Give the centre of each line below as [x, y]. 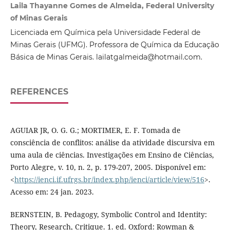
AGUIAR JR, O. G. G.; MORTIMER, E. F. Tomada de [95, 130]
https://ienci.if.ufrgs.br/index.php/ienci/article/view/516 [109, 179]
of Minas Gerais [39, 18]
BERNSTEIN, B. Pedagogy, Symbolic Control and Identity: [108, 214]
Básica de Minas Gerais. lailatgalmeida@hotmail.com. [106, 57]
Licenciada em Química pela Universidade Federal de [105, 33]
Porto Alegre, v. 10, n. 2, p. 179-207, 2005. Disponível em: [108, 167]
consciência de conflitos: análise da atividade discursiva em [112, 142]
